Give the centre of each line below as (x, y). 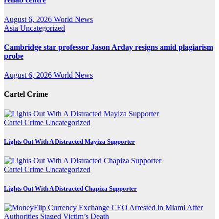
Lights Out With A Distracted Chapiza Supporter (70, 189)
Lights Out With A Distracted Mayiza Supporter (69, 141)
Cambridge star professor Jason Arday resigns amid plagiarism (109, 47)
